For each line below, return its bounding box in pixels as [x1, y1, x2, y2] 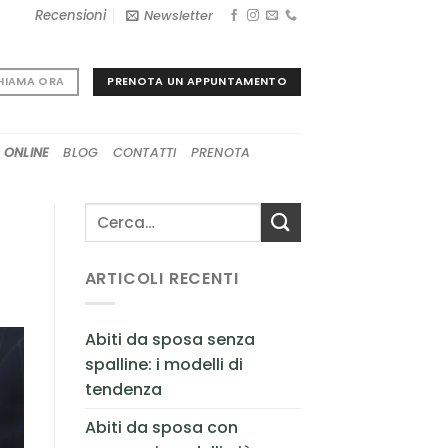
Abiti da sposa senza [84, 327, 255, 351]
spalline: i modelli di [84, 352, 243, 376]
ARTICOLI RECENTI [84, 267, 239, 290]
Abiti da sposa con [84, 415, 238, 439]
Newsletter [144, 6, 214, 24]
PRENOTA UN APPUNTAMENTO [107, 74, 287, 89]
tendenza [84, 377, 162, 401]
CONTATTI [112, 144, 177, 161]
